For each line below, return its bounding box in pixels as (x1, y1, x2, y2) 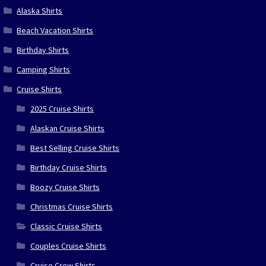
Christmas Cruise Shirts (30, 201, 113, 212)
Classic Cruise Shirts (30, 220, 103, 232)
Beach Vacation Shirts (17, 24, 94, 36)
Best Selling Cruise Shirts (30, 142, 120, 153)
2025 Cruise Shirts (30, 103, 94, 114)
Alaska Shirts (17, 5, 63, 16)
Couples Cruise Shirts (30, 240, 107, 251)
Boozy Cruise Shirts (30, 181, 100, 192)
